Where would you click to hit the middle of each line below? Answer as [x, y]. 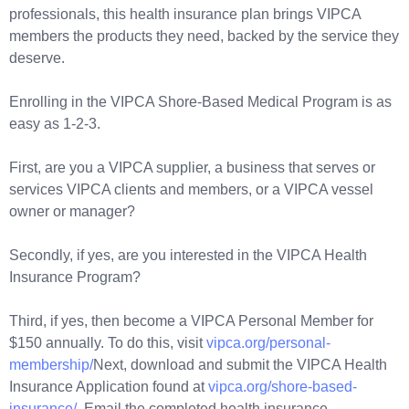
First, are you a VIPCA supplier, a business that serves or [192, 167]
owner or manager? [72, 211]
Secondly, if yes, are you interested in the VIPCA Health [188, 255]
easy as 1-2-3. [55, 123]
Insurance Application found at [109, 386]
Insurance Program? [75, 277]
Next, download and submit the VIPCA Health [240, 364]
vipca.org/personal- [268, 342]
